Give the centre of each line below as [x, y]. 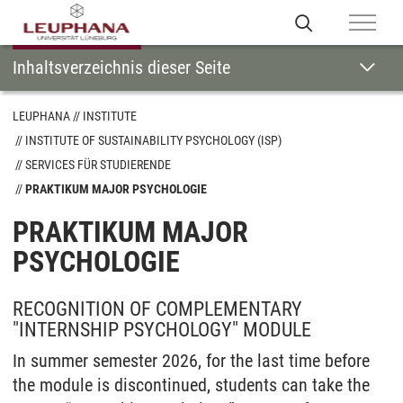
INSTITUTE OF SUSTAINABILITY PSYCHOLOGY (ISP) [153, 140]
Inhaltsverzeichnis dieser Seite [121, 67]
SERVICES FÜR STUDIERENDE [98, 165]
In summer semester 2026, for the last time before [191, 361]
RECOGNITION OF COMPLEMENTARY [157, 309]
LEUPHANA [41, 116]
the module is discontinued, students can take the [191, 385]
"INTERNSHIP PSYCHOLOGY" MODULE [162, 330]
